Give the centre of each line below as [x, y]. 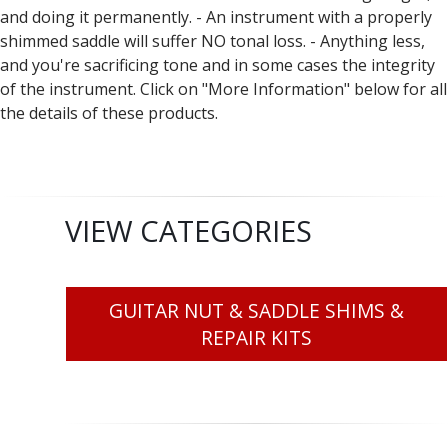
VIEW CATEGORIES [188, 231]
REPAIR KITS [256, 338]
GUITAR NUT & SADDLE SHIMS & [256, 311]
